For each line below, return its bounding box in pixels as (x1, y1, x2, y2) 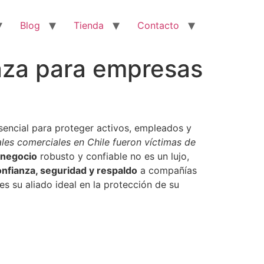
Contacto (137, 19, 179, 31)
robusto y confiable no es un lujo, (37, 150, 189, 162)
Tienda (74, 19, 104, 31)
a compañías (137, 164, 197, 176)
